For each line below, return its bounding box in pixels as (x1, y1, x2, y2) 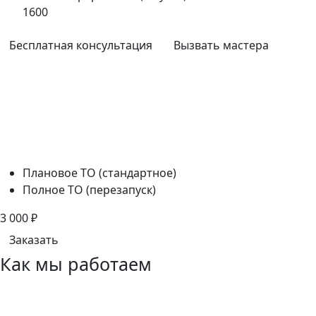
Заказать (9, 232, 59, 248)
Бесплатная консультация (9, 37, 152, 54)
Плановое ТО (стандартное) (23, 165, 176, 181)
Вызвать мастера (174, 37, 269, 54)
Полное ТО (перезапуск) (23, 182, 156, 198)
